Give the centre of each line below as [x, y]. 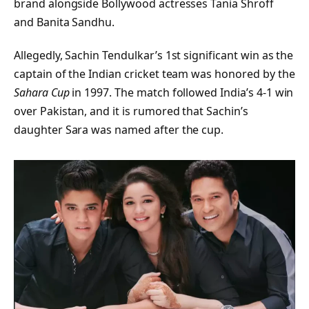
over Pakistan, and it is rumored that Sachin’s [131, 111]
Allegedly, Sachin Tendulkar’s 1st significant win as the [154, 56]
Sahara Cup [42, 93]
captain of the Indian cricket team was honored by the [154, 74]
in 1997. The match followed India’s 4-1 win [181, 93]
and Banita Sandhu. [64, 22]
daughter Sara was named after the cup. [119, 130]
